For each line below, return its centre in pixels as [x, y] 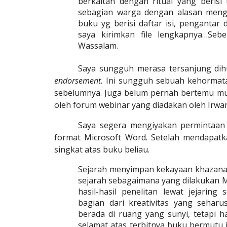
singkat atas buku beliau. [102, 149]
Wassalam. [98, 46]
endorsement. [80, 81]
